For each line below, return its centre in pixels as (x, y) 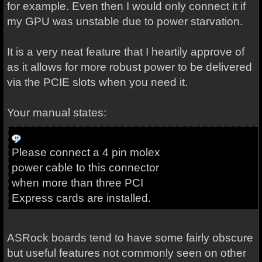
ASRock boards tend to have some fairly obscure (130, 238)
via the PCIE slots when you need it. (99, 82)
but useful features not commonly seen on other (126, 253)
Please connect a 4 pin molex (86, 152)
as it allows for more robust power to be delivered (129, 67)
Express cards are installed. (82, 198)
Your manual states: (56, 113)
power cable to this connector (85, 168)
